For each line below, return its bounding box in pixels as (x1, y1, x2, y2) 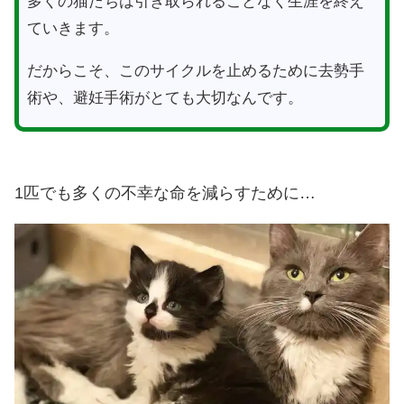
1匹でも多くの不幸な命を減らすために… (14, 184, 316, 203)
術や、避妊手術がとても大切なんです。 (26, 89, 303, 107)
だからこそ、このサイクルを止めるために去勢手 (26, 62, 364, 80)
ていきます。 (26, 20, 119, 38)
